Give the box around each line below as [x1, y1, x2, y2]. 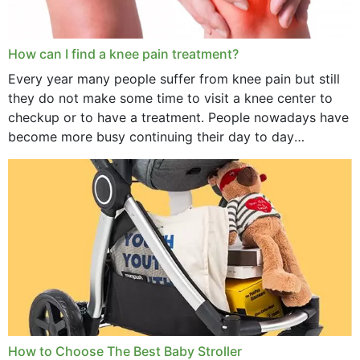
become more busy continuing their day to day [8, 129, 294, 145]
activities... [8, 148, 72, 164]
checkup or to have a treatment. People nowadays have [8, 109, 349, 125]
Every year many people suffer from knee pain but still [8, 71, 340, 87]
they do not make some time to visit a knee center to [8, 90, 333, 106]
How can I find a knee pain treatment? [8, 46, 239, 62]
